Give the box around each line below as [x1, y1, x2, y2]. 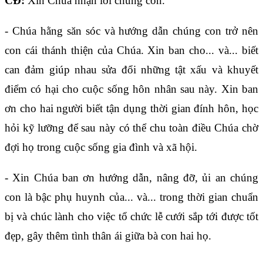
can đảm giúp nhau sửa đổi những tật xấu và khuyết [5, 63, 258, 76]
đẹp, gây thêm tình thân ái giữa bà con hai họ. [5, 229, 211, 242]
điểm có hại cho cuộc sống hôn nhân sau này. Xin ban [5, 82, 258, 95]
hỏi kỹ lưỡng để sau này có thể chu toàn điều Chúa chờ [5, 121, 258, 134]
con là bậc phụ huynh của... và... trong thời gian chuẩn [5, 190, 258, 203]
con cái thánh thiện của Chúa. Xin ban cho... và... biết [5, 43, 258, 56]
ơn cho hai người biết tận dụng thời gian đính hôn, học [5, 102, 258, 114]
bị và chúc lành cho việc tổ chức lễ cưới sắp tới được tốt [5, 210, 258, 222]
